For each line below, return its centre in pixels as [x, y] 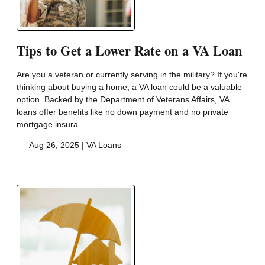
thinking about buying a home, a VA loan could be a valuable [129, 87]
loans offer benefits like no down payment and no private [122, 112]
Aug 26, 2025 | [56, 145]
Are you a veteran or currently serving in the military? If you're [132, 75]
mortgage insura [47, 125]
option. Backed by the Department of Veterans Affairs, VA [123, 100]
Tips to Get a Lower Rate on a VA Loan [130, 51]
